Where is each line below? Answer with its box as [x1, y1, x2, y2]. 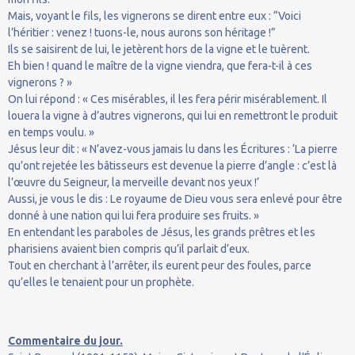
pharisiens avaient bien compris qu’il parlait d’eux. [8, 242, 250, 255]
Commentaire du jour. [8, 334, 123, 347]
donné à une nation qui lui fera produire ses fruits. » [8, 208, 259, 222]
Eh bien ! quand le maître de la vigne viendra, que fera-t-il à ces [8, 59, 312, 72]
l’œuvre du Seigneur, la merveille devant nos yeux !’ [8, 175, 259, 189]
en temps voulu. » [8, 125, 94, 139]
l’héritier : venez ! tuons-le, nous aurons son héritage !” [8, 25, 276, 39]
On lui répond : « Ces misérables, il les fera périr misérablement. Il [8, 92, 327, 105]
